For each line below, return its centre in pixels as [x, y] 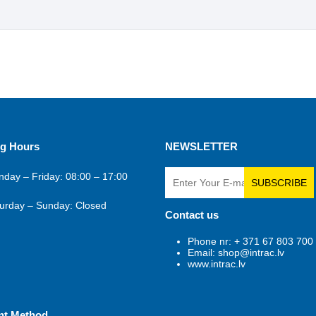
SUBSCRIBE [279, 183]
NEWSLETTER [201, 146]
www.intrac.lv [217, 264]
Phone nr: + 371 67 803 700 [250, 241]
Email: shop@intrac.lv [236, 253]
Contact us [192, 215]
